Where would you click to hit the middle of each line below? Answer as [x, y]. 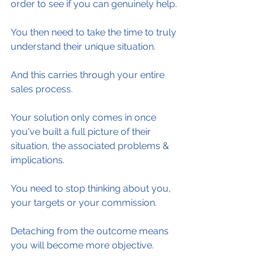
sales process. [42, 89]
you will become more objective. [82, 245]
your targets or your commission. [84, 203]
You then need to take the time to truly [95, 32]
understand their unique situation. [83, 46]
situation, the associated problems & [91, 146]
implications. [38, 160]
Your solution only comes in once [85, 117]
